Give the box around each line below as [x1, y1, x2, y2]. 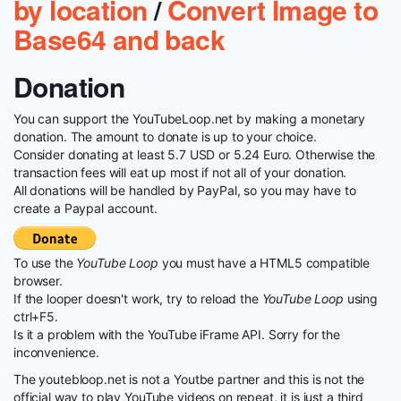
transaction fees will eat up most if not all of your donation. [13, 164, 347, 180]
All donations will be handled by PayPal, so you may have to [13, 182, 356, 198]
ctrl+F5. [13, 308, 58, 324]
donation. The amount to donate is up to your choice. [13, 128, 317, 144]
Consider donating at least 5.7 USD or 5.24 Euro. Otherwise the [13, 146, 376, 162]
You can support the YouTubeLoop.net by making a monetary [13, 110, 366, 126]
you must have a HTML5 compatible [158, 254, 371, 270]
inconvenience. [13, 344, 100, 360]
